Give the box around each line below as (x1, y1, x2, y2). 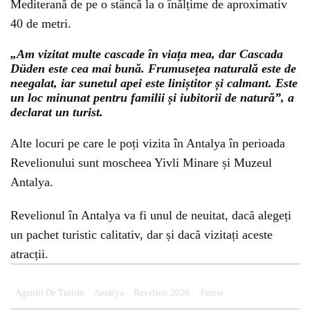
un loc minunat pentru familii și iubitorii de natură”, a (10, 91, 294, 104)
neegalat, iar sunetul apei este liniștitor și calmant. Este (10, 76, 298, 90)
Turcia (199, 288, 224, 298)
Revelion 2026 (134, 288, 190, 298)
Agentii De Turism (15, 288, 84, 298)
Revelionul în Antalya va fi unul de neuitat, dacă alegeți (10, 208, 291, 222)
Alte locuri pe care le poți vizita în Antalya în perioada (10, 136, 285, 150)
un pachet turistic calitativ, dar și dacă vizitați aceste (10, 228, 273, 241)
